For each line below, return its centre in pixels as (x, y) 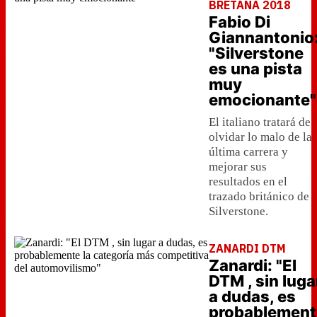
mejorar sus (238, 167)
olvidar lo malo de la (260, 137)
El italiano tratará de (260, 122)
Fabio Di (240, 22)
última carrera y (248, 152)
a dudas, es (252, 296)
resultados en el (248, 181)
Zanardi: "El (253, 265)
